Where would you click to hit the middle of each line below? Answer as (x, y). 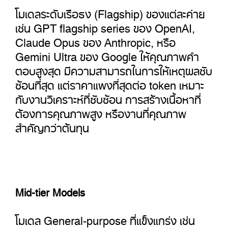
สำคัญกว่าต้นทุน (52, 125)
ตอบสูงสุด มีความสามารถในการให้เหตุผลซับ (114, 68)
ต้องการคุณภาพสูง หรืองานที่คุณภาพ (101, 111)
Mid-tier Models (50, 190)
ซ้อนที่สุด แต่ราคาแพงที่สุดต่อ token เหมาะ (110, 82)
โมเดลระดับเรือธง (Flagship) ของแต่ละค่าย (110, 11)
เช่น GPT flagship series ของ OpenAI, (105, 25)
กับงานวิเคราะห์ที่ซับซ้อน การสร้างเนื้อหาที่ (108, 97)
